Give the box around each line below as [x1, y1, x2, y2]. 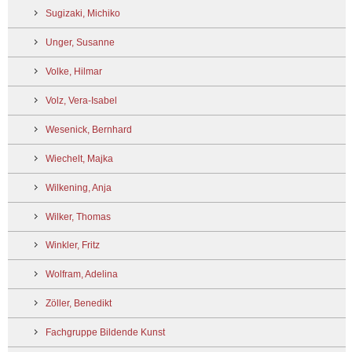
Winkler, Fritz [46, 240, 100, 251]
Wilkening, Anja [46, 181, 112, 193]
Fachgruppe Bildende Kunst [46, 327, 165, 339]
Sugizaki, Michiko [46, 8, 120, 20]
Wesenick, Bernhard [46, 123, 132, 135]
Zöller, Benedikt [46, 298, 112, 310]
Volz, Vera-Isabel [46, 95, 117, 107]
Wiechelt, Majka [46, 152, 113, 164]
